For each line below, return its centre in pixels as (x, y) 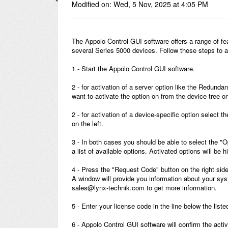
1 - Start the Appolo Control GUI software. (133, 69)
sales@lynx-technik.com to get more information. (144, 188)
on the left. (88, 124)
